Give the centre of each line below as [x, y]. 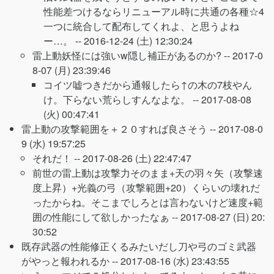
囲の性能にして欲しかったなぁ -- [106, 217]
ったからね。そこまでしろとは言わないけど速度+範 [148, 202]
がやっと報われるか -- [71, 261]
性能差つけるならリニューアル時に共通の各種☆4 [154, 11]
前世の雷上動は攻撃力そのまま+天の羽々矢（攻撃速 [148, 173]
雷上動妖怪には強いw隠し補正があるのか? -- [132, 55]
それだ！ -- [57, 158]
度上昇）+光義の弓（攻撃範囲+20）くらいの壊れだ [146, 187]
